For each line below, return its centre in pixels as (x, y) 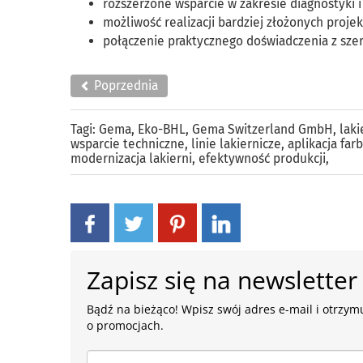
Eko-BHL (162, 129)
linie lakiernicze (236, 144)
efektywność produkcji (262, 158)
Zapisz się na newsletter (222, 280)
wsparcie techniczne (128, 144)
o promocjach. (126, 325)
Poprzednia (124, 85)
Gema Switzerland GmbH (263, 129)
